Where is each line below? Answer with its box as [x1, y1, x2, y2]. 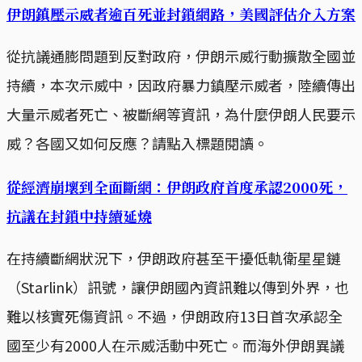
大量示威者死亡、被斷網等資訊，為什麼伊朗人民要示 [6, 103, 356, 125]
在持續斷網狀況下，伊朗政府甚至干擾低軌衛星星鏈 [6, 247, 341, 269]
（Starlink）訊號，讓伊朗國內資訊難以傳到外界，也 [6, 276, 349, 298]
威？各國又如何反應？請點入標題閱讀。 [6, 133, 268, 154]
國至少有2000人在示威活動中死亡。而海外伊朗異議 [6, 335, 344, 356]
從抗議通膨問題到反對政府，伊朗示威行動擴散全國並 [6, 45, 356, 67]
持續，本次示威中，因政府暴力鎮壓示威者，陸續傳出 [6, 74, 356, 96]
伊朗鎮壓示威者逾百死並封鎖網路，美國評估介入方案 [6, 3, 356, 25]
